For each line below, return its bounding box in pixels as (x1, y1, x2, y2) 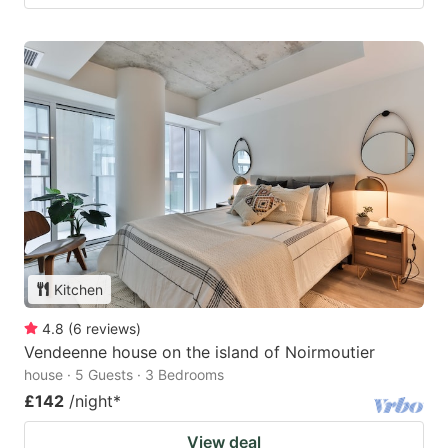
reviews (86, 319, 136, 337)
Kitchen (54, 280, 103, 298)
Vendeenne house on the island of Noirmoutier (24, 341, 375, 362)
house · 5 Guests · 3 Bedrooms (24, 365, 224, 383)
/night (69, 390, 113, 411)
